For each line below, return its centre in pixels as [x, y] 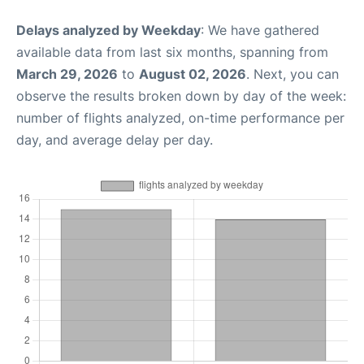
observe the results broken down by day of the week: [181, 95]
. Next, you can [292, 74]
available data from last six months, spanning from [172, 52]
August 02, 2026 [193, 74]
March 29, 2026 [67, 74]
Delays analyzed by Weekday [108, 30]
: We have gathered [260, 30]
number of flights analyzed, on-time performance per [180, 117]
